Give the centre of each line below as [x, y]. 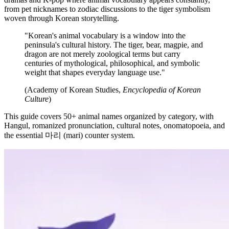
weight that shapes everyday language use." [95, 72]
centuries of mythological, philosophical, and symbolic [112, 63]
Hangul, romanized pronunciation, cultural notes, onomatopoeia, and [114, 125]
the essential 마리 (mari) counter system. [70, 135]
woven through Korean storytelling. [62, 18]
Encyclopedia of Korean [162, 89]
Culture [37, 99]
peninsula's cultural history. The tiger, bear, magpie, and [114, 44]
